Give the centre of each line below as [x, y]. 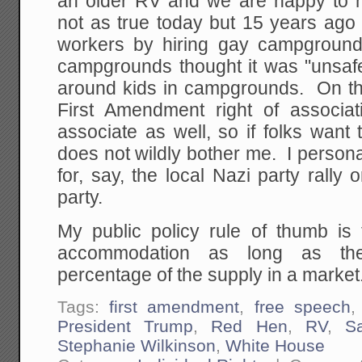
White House [276, 346]
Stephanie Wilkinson [137, 346]
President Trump [126, 326]
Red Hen [249, 326]
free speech [302, 307]
